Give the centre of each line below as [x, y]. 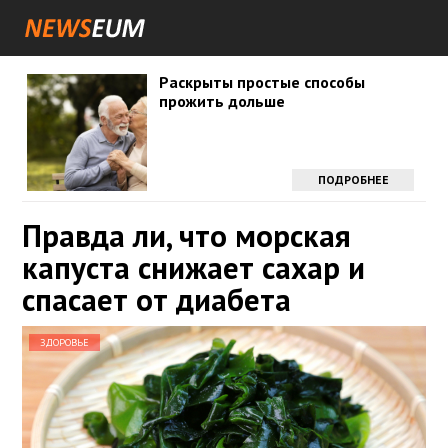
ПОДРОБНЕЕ [353, 179]
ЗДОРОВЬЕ [64, 342]
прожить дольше [221, 101]
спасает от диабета [156, 299]
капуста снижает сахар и [193, 267]
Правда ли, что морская [186, 235]
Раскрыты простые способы [261, 82]
